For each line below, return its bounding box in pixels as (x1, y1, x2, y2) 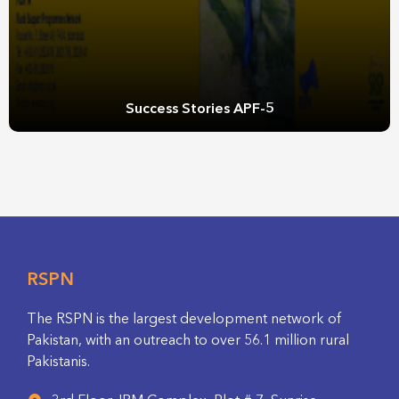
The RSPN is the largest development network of (27, 312, 341, 327)
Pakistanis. (27, 354, 90, 370)
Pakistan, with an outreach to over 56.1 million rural (27, 333, 349, 348)
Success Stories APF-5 (125, 102, 274, 117)
